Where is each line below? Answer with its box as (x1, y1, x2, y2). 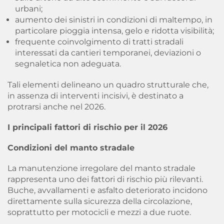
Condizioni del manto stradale (7, 142, 134, 152)
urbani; (15, 3, 42, 13)
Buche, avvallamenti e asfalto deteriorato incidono (7, 185, 207, 195)
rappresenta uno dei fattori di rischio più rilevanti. (7, 174, 203, 184)
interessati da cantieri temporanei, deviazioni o (15, 47, 201, 57)
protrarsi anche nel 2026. (7, 101, 105, 111)
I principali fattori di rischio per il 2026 (7, 122, 167, 132)
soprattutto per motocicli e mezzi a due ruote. (7, 207, 191, 217)
